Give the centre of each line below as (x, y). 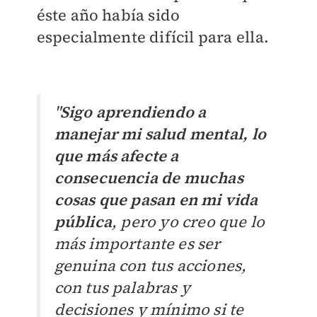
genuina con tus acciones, (150, 266)
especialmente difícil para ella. (152, 37)
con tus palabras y (122, 288)
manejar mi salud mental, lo (160, 134)
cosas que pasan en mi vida (156, 200)
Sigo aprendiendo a (133, 112)
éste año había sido (108, 15)
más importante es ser (137, 244)
